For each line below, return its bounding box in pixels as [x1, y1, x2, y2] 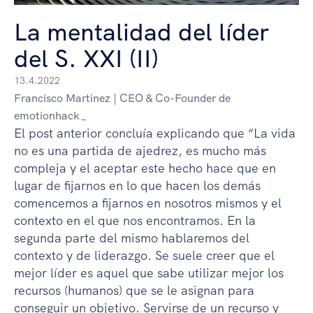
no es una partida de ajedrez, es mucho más [14, 142, 266, 159]
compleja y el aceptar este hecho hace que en [14, 159, 276, 176]
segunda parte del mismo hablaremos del [14, 229, 249, 246]
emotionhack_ [14, 108, 87, 123]
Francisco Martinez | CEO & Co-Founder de [14, 90, 231, 105]
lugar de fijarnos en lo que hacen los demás [14, 177, 261, 194]
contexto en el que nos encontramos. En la [14, 212, 256, 228]
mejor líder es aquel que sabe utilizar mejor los [14, 264, 284, 281]
